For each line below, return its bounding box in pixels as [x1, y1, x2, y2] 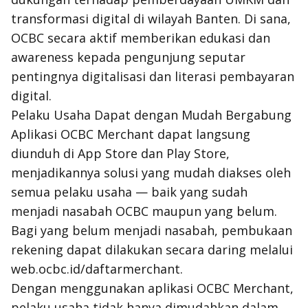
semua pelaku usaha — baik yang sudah [11, 184, 247, 200]
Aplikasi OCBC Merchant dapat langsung [11, 126, 250, 142]
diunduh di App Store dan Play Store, [11, 145, 230, 162]
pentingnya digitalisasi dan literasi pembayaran [11, 68, 294, 85]
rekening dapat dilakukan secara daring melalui [11, 241, 293, 258]
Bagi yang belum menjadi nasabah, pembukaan [11, 222, 292, 239]
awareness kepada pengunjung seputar [11, 49, 245, 65]
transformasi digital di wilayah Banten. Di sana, [11, 10, 291, 27]
